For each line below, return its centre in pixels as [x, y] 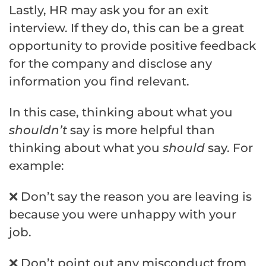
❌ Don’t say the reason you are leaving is [130, 197]
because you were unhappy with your [123, 215]
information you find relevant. [99, 82]
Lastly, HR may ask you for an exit [109, 10]
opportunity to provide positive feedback [132, 46]
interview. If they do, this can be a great [126, 28]
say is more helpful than [142, 130]
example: [37, 166]
